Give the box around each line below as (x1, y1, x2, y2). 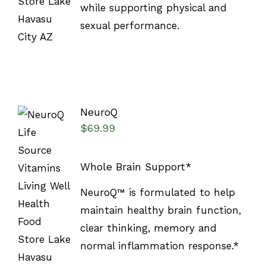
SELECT (29, 175, 59, 184)
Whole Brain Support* (80, 160, 192, 173)
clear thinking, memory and (80, 222, 217, 235)
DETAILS (26, 211, 59, 220)
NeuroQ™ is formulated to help (80, 186, 235, 199)
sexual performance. (80, 20, 179, 32)
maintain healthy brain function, (80, 204, 241, 217)
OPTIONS (27, 188, 62, 197)
